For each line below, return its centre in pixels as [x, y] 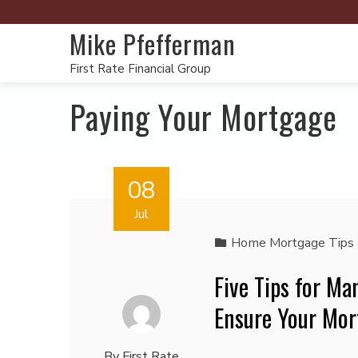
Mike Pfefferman [153, 44]
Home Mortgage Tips [292, 243]
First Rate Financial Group [140, 69]
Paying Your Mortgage [203, 117]
